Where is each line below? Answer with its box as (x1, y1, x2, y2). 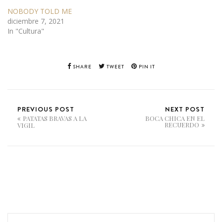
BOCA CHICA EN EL (145, 113, 205, 122)
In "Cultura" (7, 26, 44, 36)
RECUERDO (165, 120, 199, 129)
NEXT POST (165, 104, 205, 113)
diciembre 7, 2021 (7, 16, 64, 26)
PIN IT (137, 63, 155, 70)
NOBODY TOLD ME (7, 6, 72, 16)
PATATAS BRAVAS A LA (23, 113, 87, 122)
